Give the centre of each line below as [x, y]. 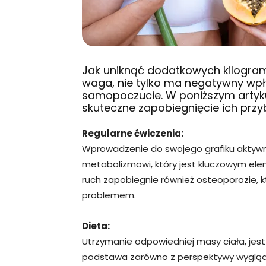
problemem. [109, 195]
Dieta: [96, 226]
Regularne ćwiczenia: [133, 133]
